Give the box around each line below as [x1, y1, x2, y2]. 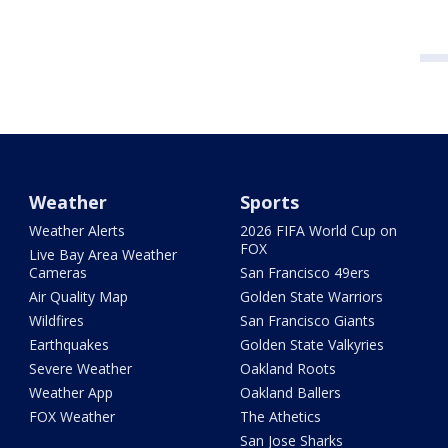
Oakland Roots [239, 359, 336, 379]
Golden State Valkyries [239, 335, 384, 355]
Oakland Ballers [239, 383, 341, 403]
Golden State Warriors [239, 287, 383, 307]
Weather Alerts [29, 221, 126, 241]
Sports [239, 190, 299, 215]
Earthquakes [29, 335, 110, 355]
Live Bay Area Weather [29, 245, 178, 265]
